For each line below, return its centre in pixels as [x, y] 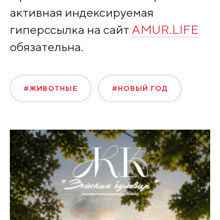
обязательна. [46, 46]
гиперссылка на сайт [70, 29]
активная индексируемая [82, 12]
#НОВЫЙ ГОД [140, 88]
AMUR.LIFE [165, 29]
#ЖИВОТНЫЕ [50, 88]
